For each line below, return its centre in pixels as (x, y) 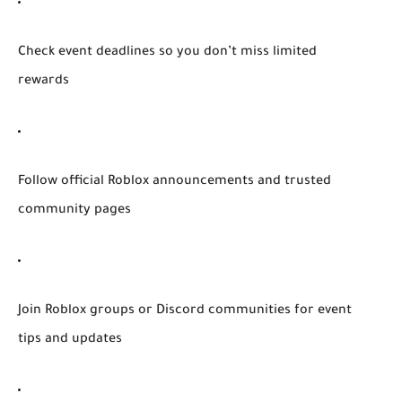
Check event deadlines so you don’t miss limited (167, 52)
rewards (44, 81)
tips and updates (70, 340)
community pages (74, 210)
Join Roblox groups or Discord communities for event (185, 311)
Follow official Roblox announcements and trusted (175, 182)
